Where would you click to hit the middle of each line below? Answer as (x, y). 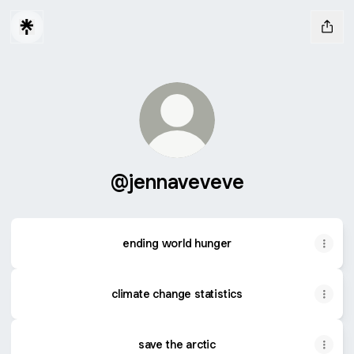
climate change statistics (177, 294)
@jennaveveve (177, 181)
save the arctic (177, 344)
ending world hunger (177, 243)
